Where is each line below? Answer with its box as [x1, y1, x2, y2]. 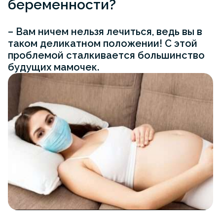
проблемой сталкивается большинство [8, 49, 205, 62]
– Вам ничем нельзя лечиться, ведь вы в [8, 26, 202, 38]
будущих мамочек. [8, 61, 99, 74]
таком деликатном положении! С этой [8, 37, 197, 50]
